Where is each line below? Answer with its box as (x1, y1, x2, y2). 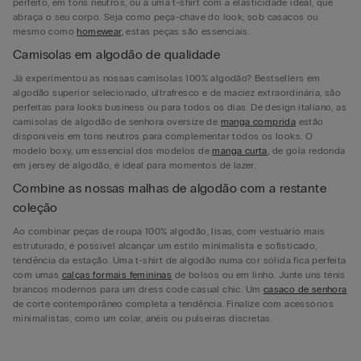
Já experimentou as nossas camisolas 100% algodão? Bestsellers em (13, 73, 321, 84)
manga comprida (220, 116, 297, 127)
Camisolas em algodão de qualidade (13, 47, 221, 62)
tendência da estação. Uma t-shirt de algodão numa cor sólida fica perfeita (13, 255, 346, 266)
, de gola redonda (267, 145, 346, 156)
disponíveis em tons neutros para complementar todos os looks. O (13, 131, 313, 142)
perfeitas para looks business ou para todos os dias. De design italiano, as (13, 102, 346, 113)
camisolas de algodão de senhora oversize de (13, 116, 221, 127)
